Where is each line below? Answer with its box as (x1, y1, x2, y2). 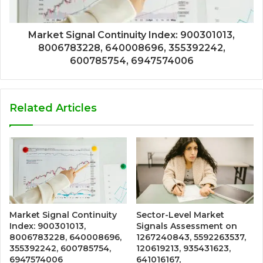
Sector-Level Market (136, 210, 224, 221)
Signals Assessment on (136, 221, 237, 232)
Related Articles (9, 102, 97, 115)
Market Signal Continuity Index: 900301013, (28, 29, 235, 41)
